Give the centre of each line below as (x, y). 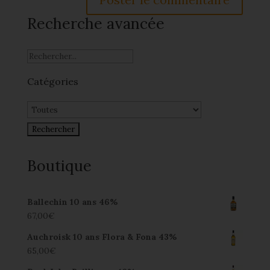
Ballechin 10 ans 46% (72, 202)
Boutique (59, 166)
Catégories (52, 81)
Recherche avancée (96, 24)
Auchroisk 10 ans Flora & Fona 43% (102, 237)
